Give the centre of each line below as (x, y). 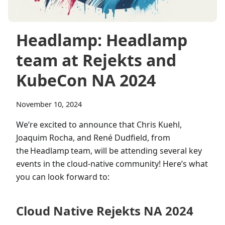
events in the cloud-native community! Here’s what (112, 164)
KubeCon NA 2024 (86, 80)
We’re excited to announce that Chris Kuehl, (99, 125)
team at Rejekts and (96, 60)
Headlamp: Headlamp (102, 40)
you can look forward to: (63, 177)
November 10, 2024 (49, 104)
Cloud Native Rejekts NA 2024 (105, 211)
